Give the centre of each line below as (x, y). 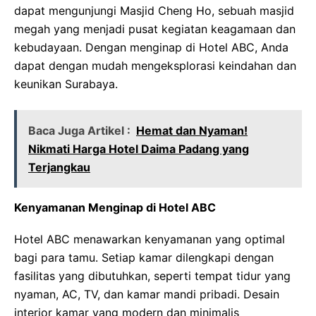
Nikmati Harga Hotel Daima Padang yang (139, 149)
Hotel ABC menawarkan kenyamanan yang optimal (150, 239)
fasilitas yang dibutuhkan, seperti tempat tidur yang (152, 276)
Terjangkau (59, 167)
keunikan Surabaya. (66, 84)
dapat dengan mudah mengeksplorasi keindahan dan (155, 66)
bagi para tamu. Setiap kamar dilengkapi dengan (144, 257)
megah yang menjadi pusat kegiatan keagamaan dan (155, 29)
